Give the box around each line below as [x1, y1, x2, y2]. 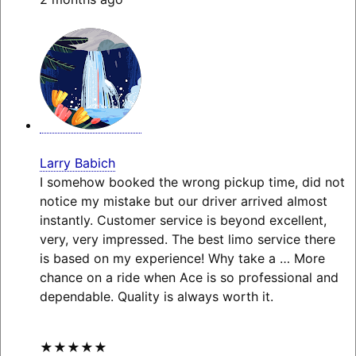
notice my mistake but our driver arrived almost [39, 193, 327, 210]
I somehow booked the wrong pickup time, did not [39, 174, 345, 191]
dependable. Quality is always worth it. [39, 288, 273, 305]
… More [279, 250, 325, 267]
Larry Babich [39, 155, 115, 172]
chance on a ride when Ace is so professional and [39, 269, 339, 286]
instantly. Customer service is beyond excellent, [39, 212, 327, 229]
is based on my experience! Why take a [39, 250, 276, 267]
